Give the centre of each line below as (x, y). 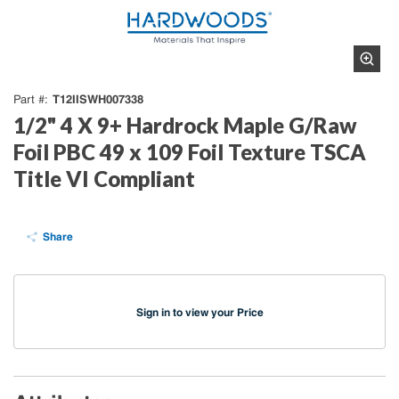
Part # (29, 99)
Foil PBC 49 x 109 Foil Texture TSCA (190, 152)
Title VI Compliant (104, 179)
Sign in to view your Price (199, 313)
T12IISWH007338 (98, 99)
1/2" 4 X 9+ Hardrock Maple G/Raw (185, 125)
